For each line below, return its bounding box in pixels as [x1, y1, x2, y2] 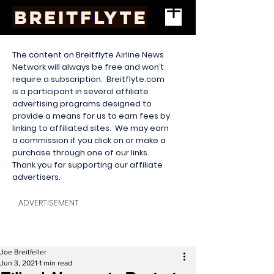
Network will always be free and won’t [12, 61, 164, 73]
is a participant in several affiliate [12, 86, 149, 97]
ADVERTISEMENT [18, 197, 79, 209]
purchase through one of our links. [12, 147, 151, 158]
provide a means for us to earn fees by [12, 110, 170, 122]
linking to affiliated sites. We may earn [12, 122, 169, 134]
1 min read [39, 259, 72, 267]
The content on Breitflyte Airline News [12, 49, 164, 61]
